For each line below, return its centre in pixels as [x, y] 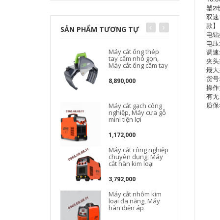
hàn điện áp [126, 208]
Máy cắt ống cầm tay [138, 65]
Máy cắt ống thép [134, 52]
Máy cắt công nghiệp [139, 150]
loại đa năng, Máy [135, 201]
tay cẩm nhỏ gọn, [134, 58]
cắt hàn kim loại [131, 164]
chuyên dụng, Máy [136, 157]
